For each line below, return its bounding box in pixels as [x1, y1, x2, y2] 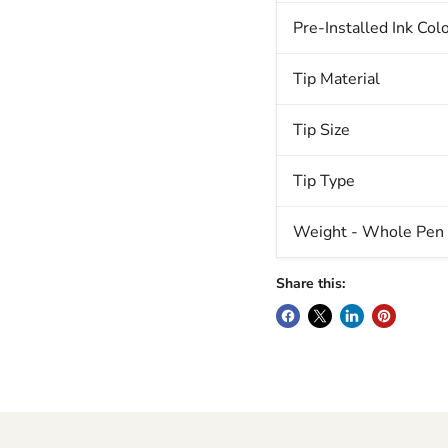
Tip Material [292, 68, 380, 91]
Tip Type [292, 170, 355, 193]
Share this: [275, 274, 345, 294]
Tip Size [292, 119, 350, 142]
